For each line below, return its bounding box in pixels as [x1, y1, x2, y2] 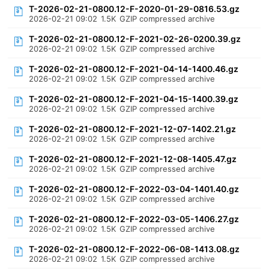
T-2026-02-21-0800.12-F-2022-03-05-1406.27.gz [29, 214, 240, 224]
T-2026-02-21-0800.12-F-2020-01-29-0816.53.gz [29, 4, 240, 14]
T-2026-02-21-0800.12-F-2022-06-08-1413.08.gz [29, 244, 240, 254]
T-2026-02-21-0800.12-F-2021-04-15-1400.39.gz [29, 94, 239, 104]
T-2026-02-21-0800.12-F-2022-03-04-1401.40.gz [29, 184, 240, 194]
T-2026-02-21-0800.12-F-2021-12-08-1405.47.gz [29, 154, 237, 164]
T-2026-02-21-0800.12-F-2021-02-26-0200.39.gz [29, 34, 241, 44]
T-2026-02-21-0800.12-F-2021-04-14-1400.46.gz [29, 64, 239, 74]
